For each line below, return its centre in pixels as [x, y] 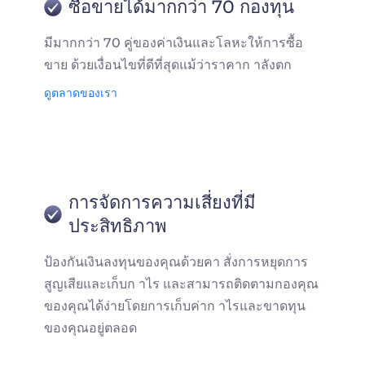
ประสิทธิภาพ [118, 226]
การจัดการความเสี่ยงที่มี [162, 202]
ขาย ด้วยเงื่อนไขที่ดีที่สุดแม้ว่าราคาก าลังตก [168, 65]
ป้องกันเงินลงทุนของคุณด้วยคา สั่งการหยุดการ [176, 262]
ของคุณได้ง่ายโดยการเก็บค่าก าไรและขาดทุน [175, 306]
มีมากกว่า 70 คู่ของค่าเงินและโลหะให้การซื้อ [174, 43]
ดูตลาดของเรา [81, 93]
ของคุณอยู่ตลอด [90, 328]
